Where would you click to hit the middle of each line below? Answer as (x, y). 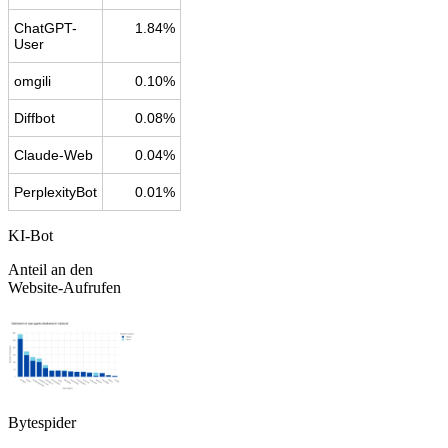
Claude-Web (53, 154)
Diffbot (34, 117)
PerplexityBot (55, 191)
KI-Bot (30, 235)
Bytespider (42, 422)
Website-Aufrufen (64, 287)
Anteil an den (50, 269)
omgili (32, 80)
